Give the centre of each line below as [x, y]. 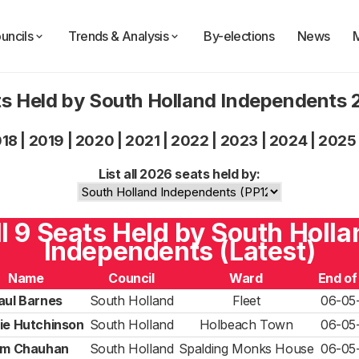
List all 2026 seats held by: [179, 174]
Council [131, 278]
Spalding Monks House [246, 349]
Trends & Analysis [119, 36]
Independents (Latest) [179, 251]
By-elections [239, 36]
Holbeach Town [246, 325]
